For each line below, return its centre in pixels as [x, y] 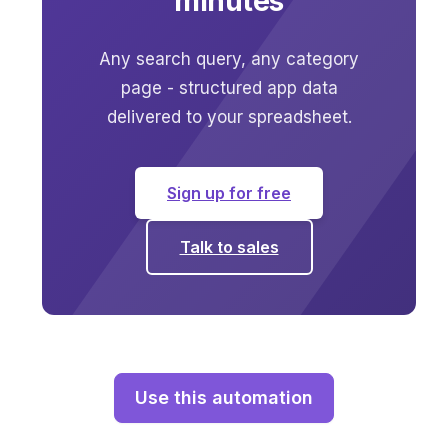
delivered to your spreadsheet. [229, 117]
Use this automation [224, 398]
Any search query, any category [229, 59]
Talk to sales [229, 247]
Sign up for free [229, 193]
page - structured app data [229, 88]
